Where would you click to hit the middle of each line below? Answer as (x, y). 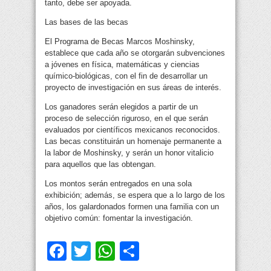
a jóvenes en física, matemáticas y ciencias (122, 65)
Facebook (109, 251)
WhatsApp (160, 251)
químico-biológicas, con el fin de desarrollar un (126, 76)
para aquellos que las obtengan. (100, 165)
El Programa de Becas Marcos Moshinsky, (120, 42)
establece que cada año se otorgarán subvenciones (135, 53)
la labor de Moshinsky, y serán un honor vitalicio (129, 153)
